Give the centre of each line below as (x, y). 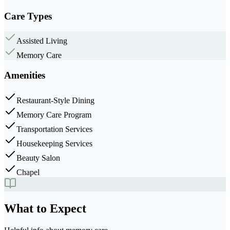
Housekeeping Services (54, 143)
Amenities (25, 75)
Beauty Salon (38, 158)
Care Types (28, 16)
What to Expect (45, 208)
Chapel (28, 172)
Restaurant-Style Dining (55, 100)
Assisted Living (42, 41)
